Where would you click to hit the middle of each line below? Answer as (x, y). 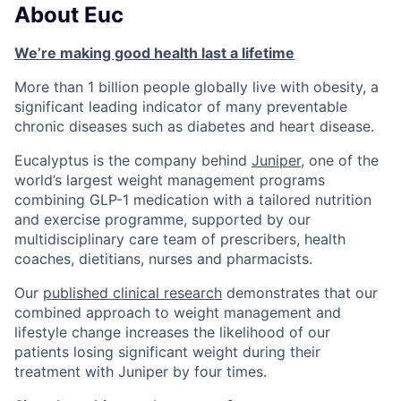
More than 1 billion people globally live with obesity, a (196, 87)
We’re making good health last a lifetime (154, 53)
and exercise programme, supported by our (162, 220)
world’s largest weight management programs (170, 180)
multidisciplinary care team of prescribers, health (180, 239)
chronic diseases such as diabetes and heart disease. (194, 127)
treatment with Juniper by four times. (141, 372)
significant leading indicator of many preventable (181, 107)
